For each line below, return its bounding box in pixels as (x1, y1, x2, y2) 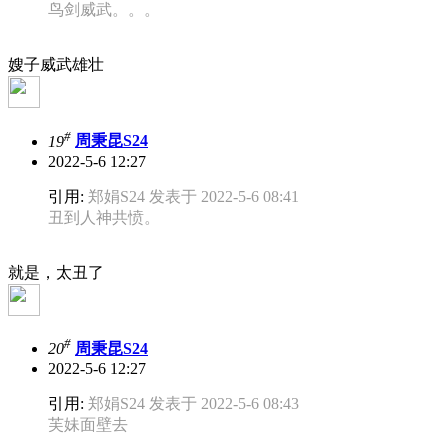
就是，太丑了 (8, 263, 104, 281)
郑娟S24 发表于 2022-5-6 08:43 (88, 395, 299, 413)
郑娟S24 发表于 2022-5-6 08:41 (88, 187, 299, 205)
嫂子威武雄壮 (8, 56, 104, 74)
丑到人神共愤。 (48, 208, 160, 226)
